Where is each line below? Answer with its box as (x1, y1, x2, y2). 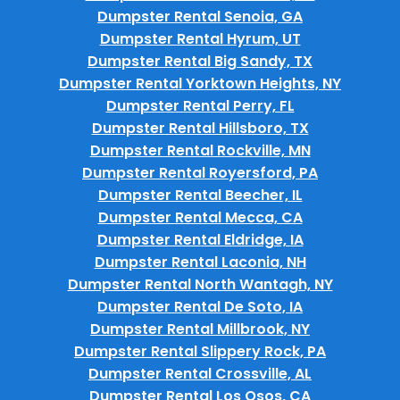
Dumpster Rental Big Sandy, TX (87, 50, 312, 71)
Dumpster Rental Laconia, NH (94, 251, 306, 272)
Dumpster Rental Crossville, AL (88, 362, 312, 384)
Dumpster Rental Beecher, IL (97, 184, 303, 205)
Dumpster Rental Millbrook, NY (90, 318, 310, 339)
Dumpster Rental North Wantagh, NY (67, 273, 333, 295)
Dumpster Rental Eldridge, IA (96, 229, 304, 250)
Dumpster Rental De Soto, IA (97, 296, 303, 317)
